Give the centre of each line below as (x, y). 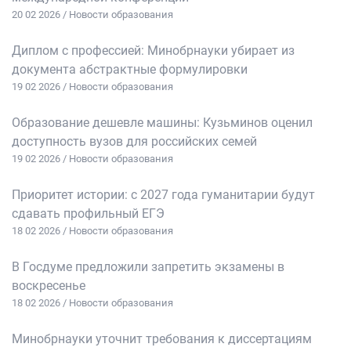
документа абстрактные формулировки (130, 70)
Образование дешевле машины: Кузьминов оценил (162, 123)
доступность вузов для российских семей (134, 142)
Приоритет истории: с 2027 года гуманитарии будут (163, 195)
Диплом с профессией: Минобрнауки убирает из (153, 51)
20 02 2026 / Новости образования (92, 15)
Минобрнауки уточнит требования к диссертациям (162, 339)
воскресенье (49, 286)
